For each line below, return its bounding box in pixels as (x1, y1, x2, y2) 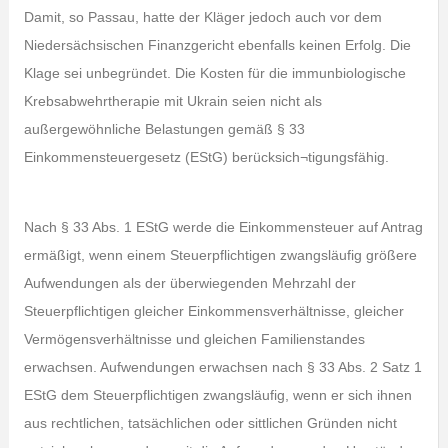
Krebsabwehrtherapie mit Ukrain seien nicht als (23, 93, 322, 109)
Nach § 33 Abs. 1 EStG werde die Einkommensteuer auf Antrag (23, 219, 423, 235)
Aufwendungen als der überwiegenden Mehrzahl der (23, 275, 356, 291)
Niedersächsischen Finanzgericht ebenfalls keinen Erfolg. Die (23, 37, 411, 53)
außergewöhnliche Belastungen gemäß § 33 (23, 121, 305, 137)
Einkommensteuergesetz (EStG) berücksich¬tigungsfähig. (23, 149, 389, 165)
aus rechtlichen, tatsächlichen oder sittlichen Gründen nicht (23, 415, 397, 431)
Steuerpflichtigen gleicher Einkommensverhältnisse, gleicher (23, 303, 404, 319)
